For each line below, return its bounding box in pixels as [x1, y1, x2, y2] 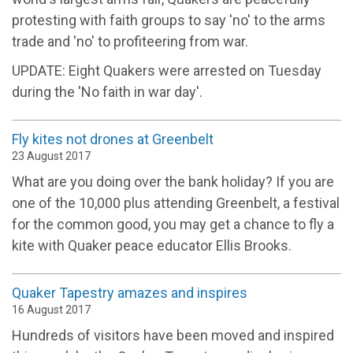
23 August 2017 [12, 150, 91, 163]
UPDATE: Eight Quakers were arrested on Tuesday [12, 62, 321, 80]
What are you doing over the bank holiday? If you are [12, 173, 334, 191]
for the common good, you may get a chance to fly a [12, 216, 334, 233]
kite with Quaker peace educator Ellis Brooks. [12, 237, 292, 255]
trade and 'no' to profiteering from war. [12, 33, 248, 50]
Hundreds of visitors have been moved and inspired [12, 326, 334, 344]
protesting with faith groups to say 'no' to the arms [12, 12, 325, 29]
